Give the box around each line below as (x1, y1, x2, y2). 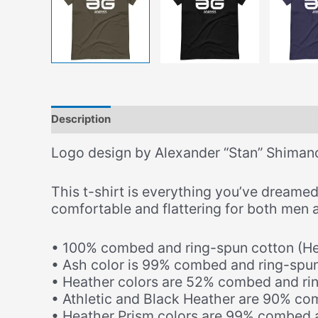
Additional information (124, 112, 241, 126)
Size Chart (254, 112, 308, 126)
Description (51, 112, 111, 126)
